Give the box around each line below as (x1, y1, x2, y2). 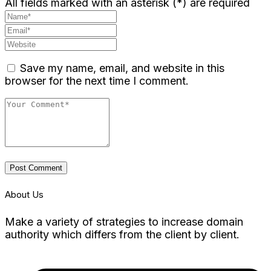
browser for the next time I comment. (5, 74, 189, 87)
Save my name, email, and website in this (20, 61, 224, 74)
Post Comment (10, 163, 62, 172)
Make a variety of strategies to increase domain (5, 215, 243, 228)
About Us (5, 189, 44, 200)
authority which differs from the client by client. (5, 227, 240, 241)
